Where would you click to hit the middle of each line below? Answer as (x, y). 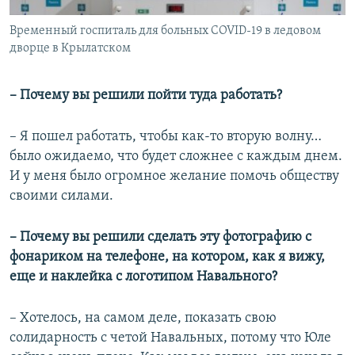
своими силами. (61, 197)
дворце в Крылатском (70, 49)
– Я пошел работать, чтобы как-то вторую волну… (166, 137)
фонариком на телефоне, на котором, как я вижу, (167, 258)
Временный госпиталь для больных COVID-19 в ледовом (165, 31)
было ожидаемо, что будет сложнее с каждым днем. (176, 157)
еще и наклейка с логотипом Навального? (143, 277)
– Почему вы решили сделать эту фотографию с (160, 238)
